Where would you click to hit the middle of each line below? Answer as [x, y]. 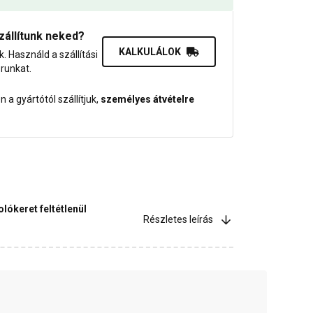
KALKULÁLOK [150, 52]
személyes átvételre [147, 100]
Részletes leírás [178, 220]
